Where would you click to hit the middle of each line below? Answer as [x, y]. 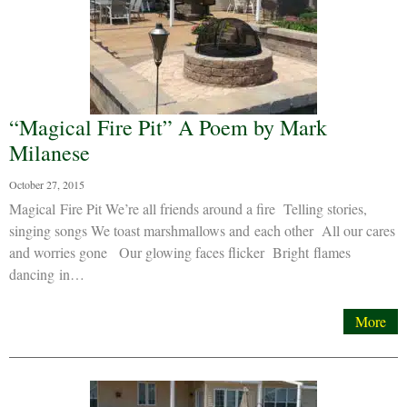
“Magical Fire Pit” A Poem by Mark [168, 127]
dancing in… [47, 274]
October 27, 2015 [47, 184]
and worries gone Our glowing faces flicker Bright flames [180, 252]
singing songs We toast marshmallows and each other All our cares [202, 230]
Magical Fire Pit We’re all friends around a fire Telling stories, [188, 208]
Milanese [50, 153]
